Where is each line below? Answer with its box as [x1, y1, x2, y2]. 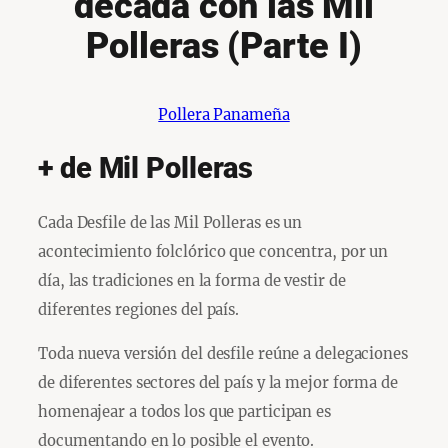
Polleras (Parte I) [86, 24, 362, 67]
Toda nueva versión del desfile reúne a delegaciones [38, 344, 408, 364]
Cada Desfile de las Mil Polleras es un [38, 213, 303, 233]
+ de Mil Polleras [38, 151, 254, 185]
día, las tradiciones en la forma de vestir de [38, 271, 346, 291]
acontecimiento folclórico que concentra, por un [38, 242, 389, 262]
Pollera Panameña [158, 105, 290, 125]
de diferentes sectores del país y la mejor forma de [38, 373, 398, 393]
